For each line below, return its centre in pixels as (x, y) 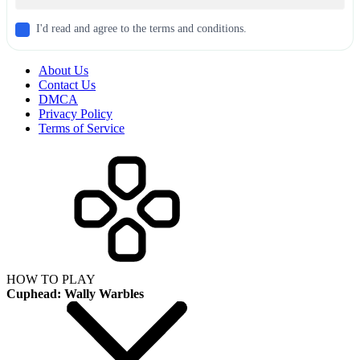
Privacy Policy (76, 113)
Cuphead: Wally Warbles (75, 293)
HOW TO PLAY (51, 279)
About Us (63, 70)
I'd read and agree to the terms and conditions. (141, 28)
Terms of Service (82, 128)
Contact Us (67, 84)
